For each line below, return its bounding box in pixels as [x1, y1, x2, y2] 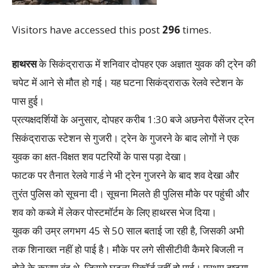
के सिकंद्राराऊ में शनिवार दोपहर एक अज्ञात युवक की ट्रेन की [36, 57, 256, 71]
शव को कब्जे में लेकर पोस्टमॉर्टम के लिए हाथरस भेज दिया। [12, 205, 217, 219]
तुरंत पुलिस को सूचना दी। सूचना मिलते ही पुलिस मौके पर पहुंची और [12, 187, 249, 200]
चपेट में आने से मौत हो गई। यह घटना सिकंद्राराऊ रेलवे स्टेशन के [12, 75, 243, 89]
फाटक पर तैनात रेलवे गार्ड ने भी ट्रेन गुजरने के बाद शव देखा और [12, 168, 239, 182]
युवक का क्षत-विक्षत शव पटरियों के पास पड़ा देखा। [12, 150, 187, 163]
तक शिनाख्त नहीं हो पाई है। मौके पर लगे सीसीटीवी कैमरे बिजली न [12, 242, 243, 256]
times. [180, 23, 211, 36]
